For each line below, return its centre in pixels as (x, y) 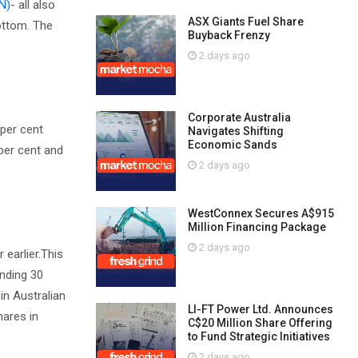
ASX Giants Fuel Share (245, 22)
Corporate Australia (239, 117)
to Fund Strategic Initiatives (259, 336)
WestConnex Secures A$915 (261, 213)
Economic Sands (232, 145)
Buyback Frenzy (229, 35)
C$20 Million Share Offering (260, 323)
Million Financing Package (257, 227)
